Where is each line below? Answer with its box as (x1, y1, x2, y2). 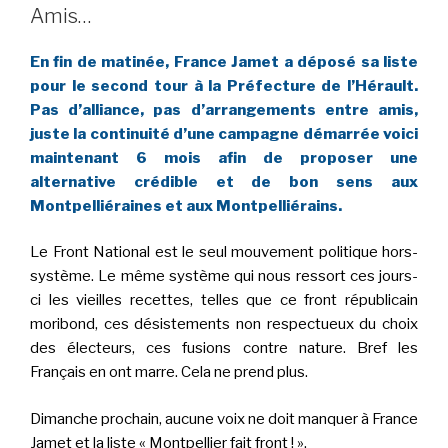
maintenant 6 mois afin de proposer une (30, 148, 418, 167)
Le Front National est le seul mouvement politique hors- (30, 243, 418, 262)
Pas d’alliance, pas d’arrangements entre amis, (30, 100, 418, 119)
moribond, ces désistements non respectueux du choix (30, 315, 418, 334)
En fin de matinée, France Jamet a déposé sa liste (30, 52, 418, 71)
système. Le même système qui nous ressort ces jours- (30, 267, 418, 286)
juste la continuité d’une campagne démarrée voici (30, 124, 418, 143)
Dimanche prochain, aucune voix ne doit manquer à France (30, 409, 418, 428)
